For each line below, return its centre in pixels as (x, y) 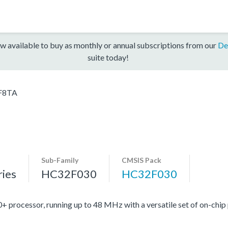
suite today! (108, 57)
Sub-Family (60, 160)
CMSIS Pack (141, 160)
